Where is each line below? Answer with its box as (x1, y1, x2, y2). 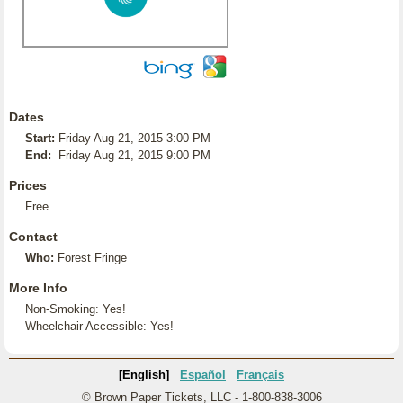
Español (180, 368, 226, 381)
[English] (119, 368, 169, 381)
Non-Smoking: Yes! (25, 302, 126, 316)
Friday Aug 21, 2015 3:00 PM (58, 131, 210, 145)
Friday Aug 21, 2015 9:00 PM (58, 148, 210, 162)
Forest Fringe (58, 251, 127, 264)
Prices (9, 178, 47, 193)
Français (237, 368, 284, 381)
